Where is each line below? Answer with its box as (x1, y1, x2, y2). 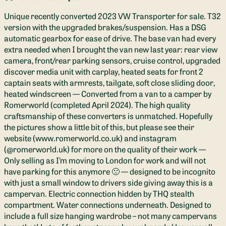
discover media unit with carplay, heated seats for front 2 (4, 66, 203, 77)
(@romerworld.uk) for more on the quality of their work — (4, 143, 206, 155)
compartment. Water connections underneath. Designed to (4, 199, 211, 210)
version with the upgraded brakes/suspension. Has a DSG (4, 21, 206, 33)
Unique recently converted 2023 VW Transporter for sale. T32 (4, 10, 221, 22)
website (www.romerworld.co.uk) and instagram (4, 132, 177, 144)
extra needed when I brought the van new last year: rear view (4, 43, 217, 55)
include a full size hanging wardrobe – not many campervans (4, 210, 217, 221)
